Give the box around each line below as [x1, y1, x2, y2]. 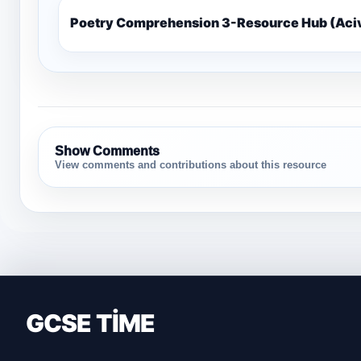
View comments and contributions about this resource [55, 158, 326, 171]
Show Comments [55, 143, 160, 158]
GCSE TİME [26, 308, 155, 338]
